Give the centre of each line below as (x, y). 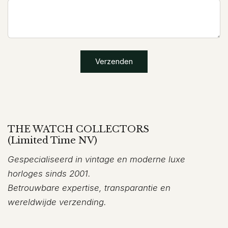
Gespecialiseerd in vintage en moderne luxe (96, 160)
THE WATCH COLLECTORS (78, 130)
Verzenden (114, 62)
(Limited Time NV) (52, 141)
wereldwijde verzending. (57, 202)
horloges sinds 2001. (49, 174)
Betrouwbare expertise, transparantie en (89, 188)
